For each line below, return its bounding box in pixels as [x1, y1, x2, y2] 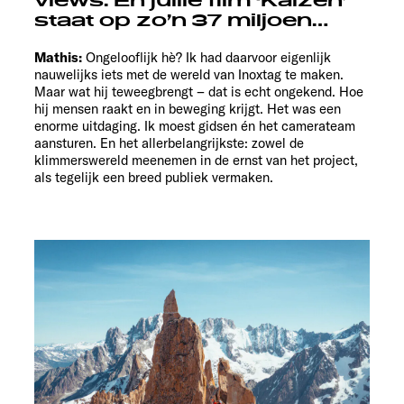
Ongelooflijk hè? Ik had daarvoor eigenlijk [86, 49, 331, 67]
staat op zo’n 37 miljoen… [34, 10, 328, 32]
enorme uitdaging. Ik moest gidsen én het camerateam [34, 117, 355, 135]
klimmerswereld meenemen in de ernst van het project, [34, 151, 358, 170]
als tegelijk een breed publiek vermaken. [34, 169, 273, 187]
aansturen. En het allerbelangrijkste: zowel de [34, 134, 304, 152]
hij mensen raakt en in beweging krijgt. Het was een [34, 100, 341, 118]
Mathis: [34, 49, 82, 67]
